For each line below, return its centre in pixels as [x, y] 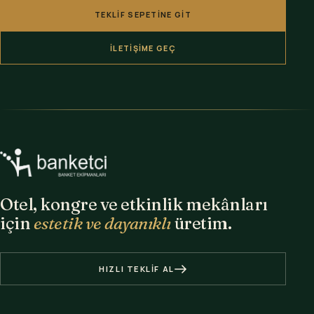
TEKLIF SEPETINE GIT [143, 14]
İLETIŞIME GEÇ [143, 48]
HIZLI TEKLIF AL [137, 269]
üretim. [202, 224]
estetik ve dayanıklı [102, 224]
